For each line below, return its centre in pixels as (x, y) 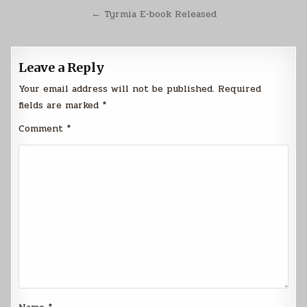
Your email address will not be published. (117, 89)
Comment (43, 128)
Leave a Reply (62, 67)
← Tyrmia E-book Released (153, 14)
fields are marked (61, 105)
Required (240, 89)
